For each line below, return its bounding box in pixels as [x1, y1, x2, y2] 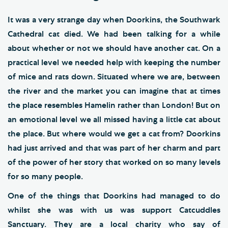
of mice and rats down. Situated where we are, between [8, 72, 220, 81]
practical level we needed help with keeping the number [8, 58, 220, 67]
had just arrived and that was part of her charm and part [8, 144, 220, 152]
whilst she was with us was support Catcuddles [8, 206, 220, 214]
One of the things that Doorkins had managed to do [8, 191, 220, 200]
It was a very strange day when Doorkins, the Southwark [8, 15, 220, 24]
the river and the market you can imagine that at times [8, 87, 220, 95]
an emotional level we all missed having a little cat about [8, 115, 220, 124]
